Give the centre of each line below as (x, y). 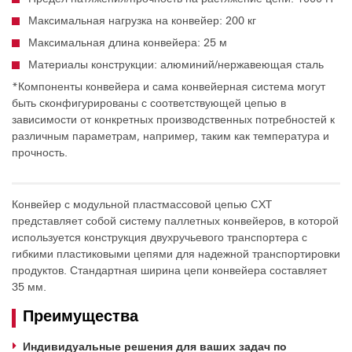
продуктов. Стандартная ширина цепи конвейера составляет (169, 269)
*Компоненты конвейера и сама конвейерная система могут (169, 86)
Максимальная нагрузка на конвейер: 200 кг (142, 20)
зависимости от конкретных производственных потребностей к (173, 119)
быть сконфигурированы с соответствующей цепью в (149, 102)
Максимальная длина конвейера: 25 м (128, 42)
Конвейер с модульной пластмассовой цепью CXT (142, 203)
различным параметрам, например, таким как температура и (170, 135)
